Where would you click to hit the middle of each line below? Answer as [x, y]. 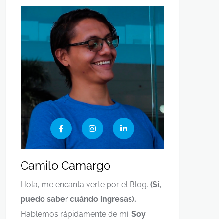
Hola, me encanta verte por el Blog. [85, 185]
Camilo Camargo [66, 166]
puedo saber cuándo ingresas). [78, 199]
